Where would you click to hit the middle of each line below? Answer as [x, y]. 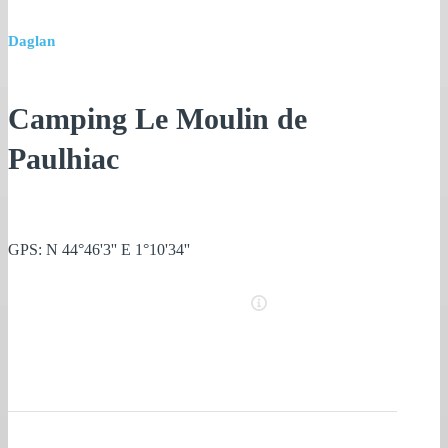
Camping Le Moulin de [157, 119]
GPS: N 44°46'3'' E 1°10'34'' [99, 250]
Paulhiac [63, 159]
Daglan [31, 41]
